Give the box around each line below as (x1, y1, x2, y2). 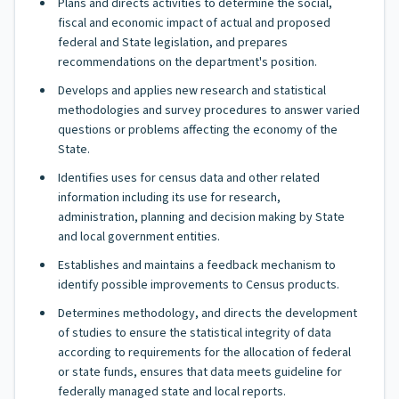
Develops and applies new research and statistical (58, 82, 326, 100)
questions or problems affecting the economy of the (58, 121, 338, 139)
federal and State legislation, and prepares (58, 34, 288, 52)
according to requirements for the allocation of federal (58, 344, 351, 362)
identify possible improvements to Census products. (58, 276, 339, 294)
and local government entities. (58, 228, 220, 246)
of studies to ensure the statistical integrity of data (58, 324, 331, 342)
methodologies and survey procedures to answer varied (58, 102, 360, 119)
